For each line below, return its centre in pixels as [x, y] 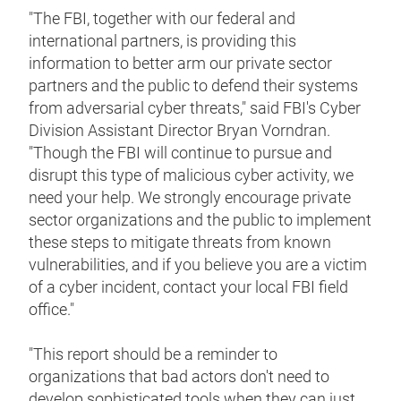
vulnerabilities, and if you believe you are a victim [198, 265]
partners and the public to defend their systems [193, 86]
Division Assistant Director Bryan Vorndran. [179, 131]
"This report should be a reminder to [153, 354]
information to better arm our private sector [180, 64]
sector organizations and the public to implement [200, 220]
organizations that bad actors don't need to [179, 377]
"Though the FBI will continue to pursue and [180, 153]
